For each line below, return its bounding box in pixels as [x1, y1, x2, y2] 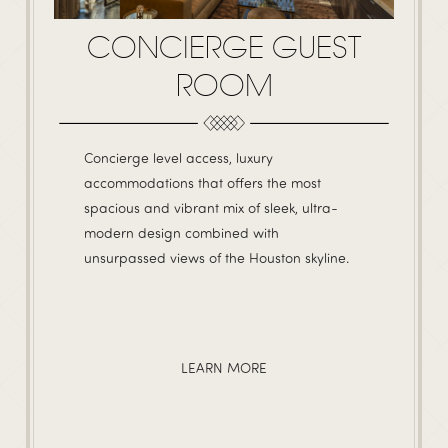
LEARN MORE [181, 359, 267, 377]
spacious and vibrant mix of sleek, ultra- [84, 198, 338, 216]
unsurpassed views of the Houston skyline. [84, 248, 349, 266]
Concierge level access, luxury [84, 148, 273, 166]
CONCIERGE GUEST [87, 28, 361, 67]
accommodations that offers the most [84, 173, 321, 191]
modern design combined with [84, 223, 279, 241]
